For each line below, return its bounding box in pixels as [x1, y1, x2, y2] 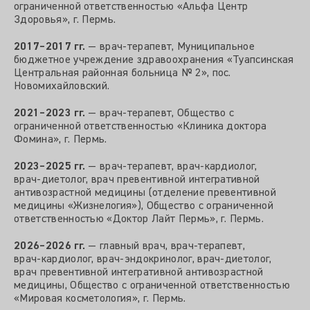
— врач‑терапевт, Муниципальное [85, 42, 255, 53]
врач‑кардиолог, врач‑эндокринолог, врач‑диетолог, [14, 254, 272, 266]
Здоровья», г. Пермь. [14, 15, 116, 26]
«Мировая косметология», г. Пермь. [14, 293, 186, 305]
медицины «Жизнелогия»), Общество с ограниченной [14, 201, 274, 212]
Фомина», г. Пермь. [14, 134, 107, 146]
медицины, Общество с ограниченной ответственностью [14, 280, 291, 292]
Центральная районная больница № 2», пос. [14, 68, 231, 80]
